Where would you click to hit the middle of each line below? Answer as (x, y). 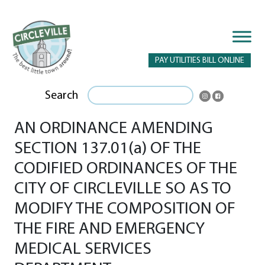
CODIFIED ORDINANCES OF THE (126, 169)
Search (62, 96)
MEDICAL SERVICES (83, 249)
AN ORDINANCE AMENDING (114, 128)
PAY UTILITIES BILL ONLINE (200, 61)
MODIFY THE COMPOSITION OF (125, 209)
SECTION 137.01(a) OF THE (108, 148)
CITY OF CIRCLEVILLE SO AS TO (123, 189)
